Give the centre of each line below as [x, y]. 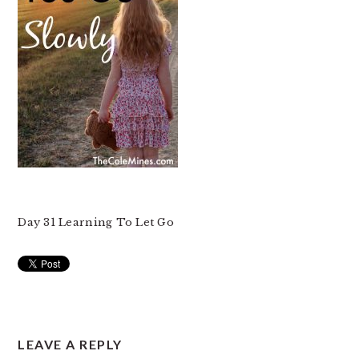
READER [64, 326]
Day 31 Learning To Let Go [96, 222]
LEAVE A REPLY [70, 344]
